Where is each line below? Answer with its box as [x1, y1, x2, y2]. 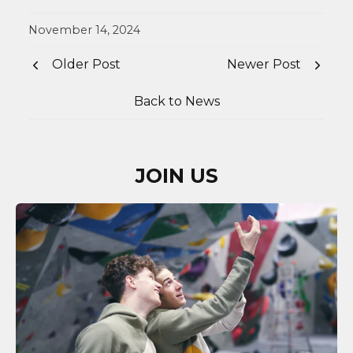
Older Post [52, 57, 121, 72]
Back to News [133, 94, 220, 110]
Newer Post [227, 57, 301, 72]
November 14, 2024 [28, 23, 140, 38]
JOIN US [135, 164, 218, 188]
